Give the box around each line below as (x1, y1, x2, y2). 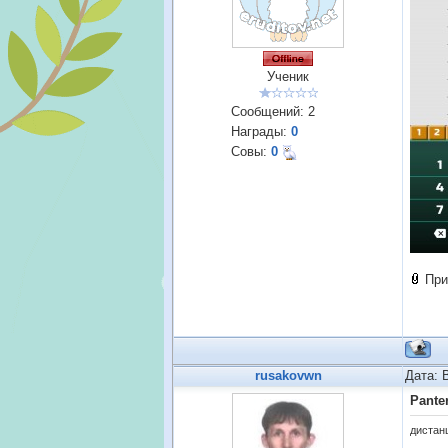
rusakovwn (254, 368, 322, 383)
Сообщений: (231, 104, 308, 119)
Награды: (231, 124, 291, 139)
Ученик (267, 69, 309, 84)
